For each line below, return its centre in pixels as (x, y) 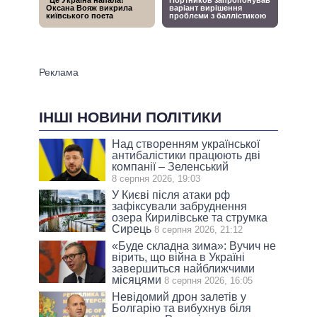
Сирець (132, 229)
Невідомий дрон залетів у (179, 296)
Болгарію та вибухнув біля (182, 308)
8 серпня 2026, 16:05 (209, 280)
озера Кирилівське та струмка (190, 217)
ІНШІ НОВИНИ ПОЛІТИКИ (130, 117)
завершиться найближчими (184, 268)
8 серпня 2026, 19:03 (156, 178)
